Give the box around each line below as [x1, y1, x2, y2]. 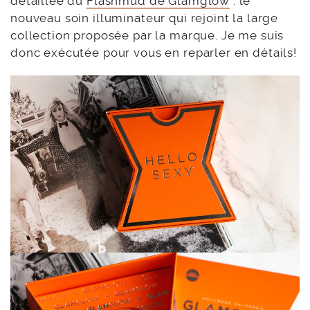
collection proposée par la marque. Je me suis [10, 28, 284, 42]
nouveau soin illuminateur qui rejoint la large [10, 10, 279, 25]
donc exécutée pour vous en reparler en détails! [10, 45, 297, 60]
